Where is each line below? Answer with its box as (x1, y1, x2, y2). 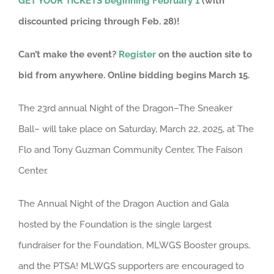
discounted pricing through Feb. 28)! (18, 16, 180, 27)
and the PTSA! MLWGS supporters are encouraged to (18, 261, 244, 272)
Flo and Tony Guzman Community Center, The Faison (18, 144, 243, 155)
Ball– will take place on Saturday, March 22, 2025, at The (18, 124, 254, 135)
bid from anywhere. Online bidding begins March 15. (18, 70, 250, 81)
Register (119, 49, 156, 60)
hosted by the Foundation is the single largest (18, 219, 212, 230)
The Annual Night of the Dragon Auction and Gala (18, 198, 229, 209)
